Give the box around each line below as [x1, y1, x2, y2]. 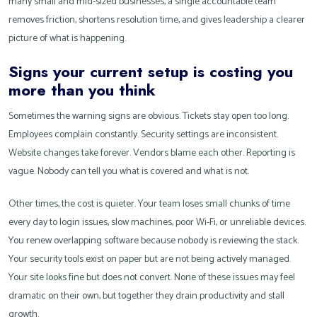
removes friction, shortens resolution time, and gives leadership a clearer [8, 12, 305, 29]
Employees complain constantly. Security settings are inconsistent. [8, 127, 278, 144]
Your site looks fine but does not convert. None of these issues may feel [8, 270, 295, 287]
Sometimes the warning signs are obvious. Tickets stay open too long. [8, 108, 289, 125]
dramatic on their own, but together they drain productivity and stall [8, 288, 284, 305]
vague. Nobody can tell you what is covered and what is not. [8, 163, 249, 180]
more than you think [8, 79, 156, 102]
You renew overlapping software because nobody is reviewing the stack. [8, 233, 299, 250]
